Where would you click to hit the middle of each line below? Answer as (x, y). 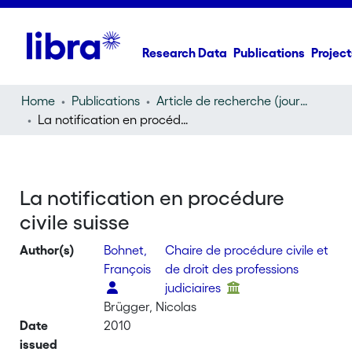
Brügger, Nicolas (150, 306)
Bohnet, (126, 250)
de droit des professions (232, 269)
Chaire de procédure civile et (247, 250)
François (128, 269)
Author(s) (48, 250)
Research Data (185, 53)
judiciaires (195, 288)
